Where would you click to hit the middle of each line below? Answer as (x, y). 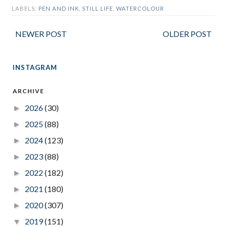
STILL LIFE (98, 9)
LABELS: (25, 9)
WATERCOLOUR (140, 9)
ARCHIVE (28, 91)
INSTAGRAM (35, 68)
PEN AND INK (59, 9)
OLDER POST (187, 34)
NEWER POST (41, 34)
